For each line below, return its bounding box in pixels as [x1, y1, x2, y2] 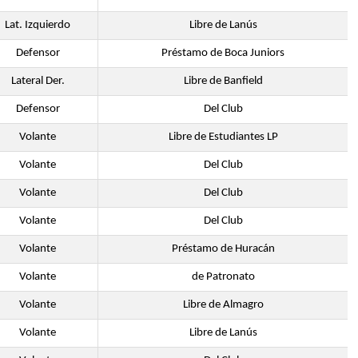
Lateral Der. [10, 75, 65, 87]
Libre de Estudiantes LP [168, 131, 278, 143]
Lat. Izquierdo [5, 19, 70, 31]
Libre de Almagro [182, 299, 264, 311]
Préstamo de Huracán [171, 243, 275, 255]
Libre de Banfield [183, 75, 263, 87]
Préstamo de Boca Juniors [161, 47, 284, 59]
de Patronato [191, 271, 255, 283]
